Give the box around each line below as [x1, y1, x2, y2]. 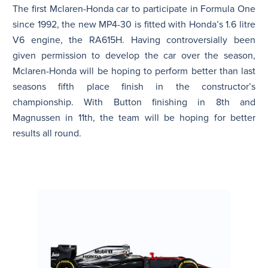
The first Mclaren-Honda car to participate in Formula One [13, 2, 255, 15]
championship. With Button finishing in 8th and [13, 96, 255, 108]
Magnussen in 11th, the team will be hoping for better [13, 111, 255, 124]
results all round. [13, 127, 81, 139]
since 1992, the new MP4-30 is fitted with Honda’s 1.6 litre [13, 18, 255, 31]
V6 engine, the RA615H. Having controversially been [13, 33, 255, 46]
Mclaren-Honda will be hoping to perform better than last [13, 65, 255, 77]
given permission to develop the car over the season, [13, 49, 255, 62]
